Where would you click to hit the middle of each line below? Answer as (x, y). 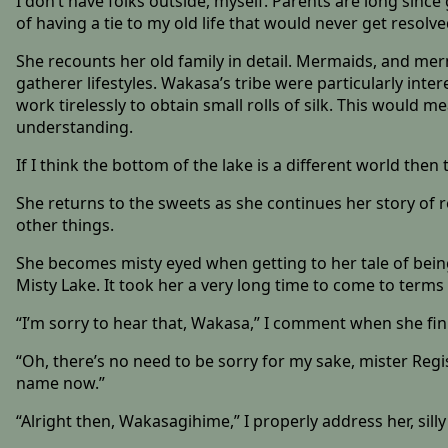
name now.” (60, 382)
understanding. (74, 126)
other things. (64, 224)
